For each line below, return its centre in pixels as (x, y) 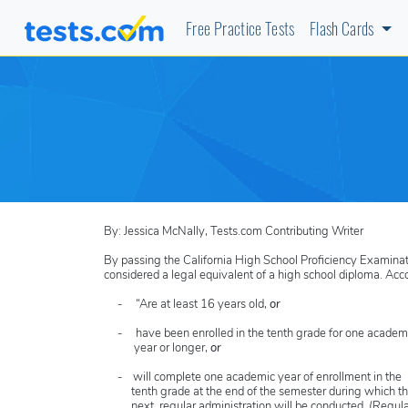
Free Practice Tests (240, 32)
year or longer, (157, 349)
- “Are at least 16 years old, (187, 305)
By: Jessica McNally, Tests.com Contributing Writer (234, 232)
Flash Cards (343, 32)
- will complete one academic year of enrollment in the (253, 378)
